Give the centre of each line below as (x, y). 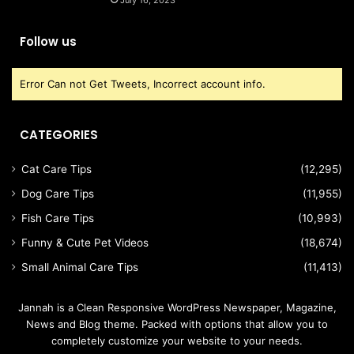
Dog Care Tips (58, 194)
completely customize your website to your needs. (177, 341)
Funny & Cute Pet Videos (85, 243)
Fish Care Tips (58, 218)
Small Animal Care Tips (80, 267)
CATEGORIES (59, 135)
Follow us (48, 42)
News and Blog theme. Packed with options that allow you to (177, 324)
